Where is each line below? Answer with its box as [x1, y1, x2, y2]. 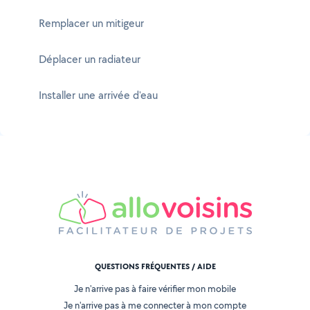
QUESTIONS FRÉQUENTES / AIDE [94, 261, 216, 273]
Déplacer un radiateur [39, 52, 140, 66]
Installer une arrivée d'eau [39, 88, 158, 102]
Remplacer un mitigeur [39, 16, 144, 30]
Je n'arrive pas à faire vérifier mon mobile [74, 282, 236, 295]
